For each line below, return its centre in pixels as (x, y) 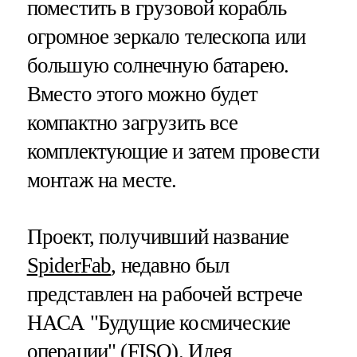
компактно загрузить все (132, 123)
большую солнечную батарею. (158, 66)
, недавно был (170, 266)
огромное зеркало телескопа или (166, 37)
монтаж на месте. (102, 180)
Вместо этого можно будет (142, 94)
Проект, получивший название (158, 237)
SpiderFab (69, 266)
